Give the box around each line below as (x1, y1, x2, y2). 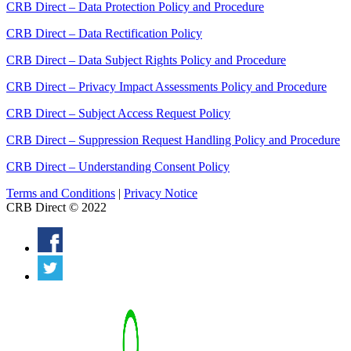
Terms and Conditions (6, 186, 115, 201)
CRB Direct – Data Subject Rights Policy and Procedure (6, 53, 286, 67)
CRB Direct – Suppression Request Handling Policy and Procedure (6, 133, 340, 147)
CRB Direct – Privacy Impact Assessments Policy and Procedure (6, 80, 327, 94)
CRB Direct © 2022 (6, 201, 107, 215)
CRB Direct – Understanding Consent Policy (6, 160, 230, 174)
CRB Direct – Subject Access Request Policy (6, 107, 230, 121)
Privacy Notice (124, 186, 197, 201)
